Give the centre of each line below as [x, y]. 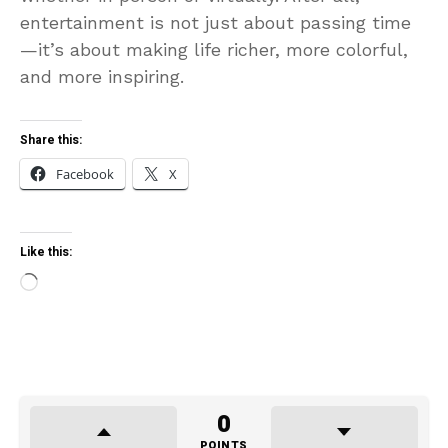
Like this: [46, 251]
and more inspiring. [102, 76]
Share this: [51, 139]
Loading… [78, 283]
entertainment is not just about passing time [215, 22]
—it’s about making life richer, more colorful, [214, 49]
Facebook [85, 173]
